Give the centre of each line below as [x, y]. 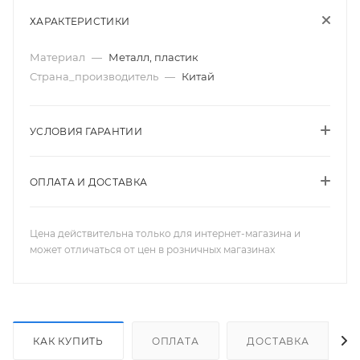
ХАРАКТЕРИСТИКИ [80, 21]
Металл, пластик [153, 57]
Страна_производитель [95, 76]
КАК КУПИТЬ [68, 341]
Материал [59, 57]
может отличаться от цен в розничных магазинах [152, 250]
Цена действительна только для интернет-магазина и [165, 233]
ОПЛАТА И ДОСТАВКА [89, 182]
